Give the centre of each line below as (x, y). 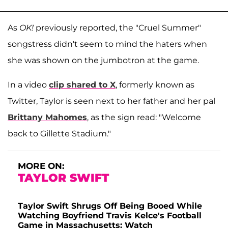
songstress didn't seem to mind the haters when (107, 44)
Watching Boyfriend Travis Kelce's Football (110, 216)
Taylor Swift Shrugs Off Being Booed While (110, 206)
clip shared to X (82, 85)
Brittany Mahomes (47, 118)
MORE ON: (41, 166)
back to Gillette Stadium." (59, 134)
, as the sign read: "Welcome (144, 118)
